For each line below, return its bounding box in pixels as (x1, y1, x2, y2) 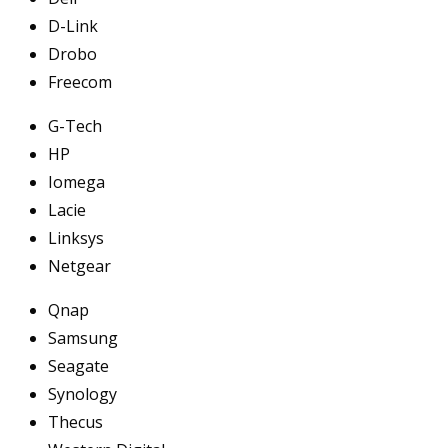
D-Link (48, 14, 98, 37)
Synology (48, 382, 117, 405)
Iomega (48, 170, 105, 193)
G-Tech (48, 114, 102, 137)
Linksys (48, 226, 104, 249)
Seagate (48, 354, 109, 377)
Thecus (48, 410, 103, 433)
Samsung (48, 326, 118, 349)
